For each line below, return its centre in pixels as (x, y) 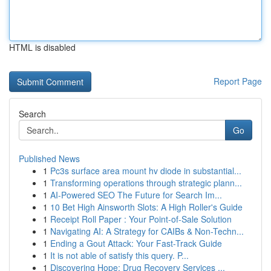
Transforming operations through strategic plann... (146, 183)
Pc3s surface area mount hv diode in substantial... (146, 171)
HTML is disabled (42, 47)
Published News (49, 158)
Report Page (238, 81)
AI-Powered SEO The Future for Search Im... (136, 195)
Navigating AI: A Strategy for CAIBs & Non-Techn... (147, 231)
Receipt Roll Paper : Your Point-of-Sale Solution (141, 219)
